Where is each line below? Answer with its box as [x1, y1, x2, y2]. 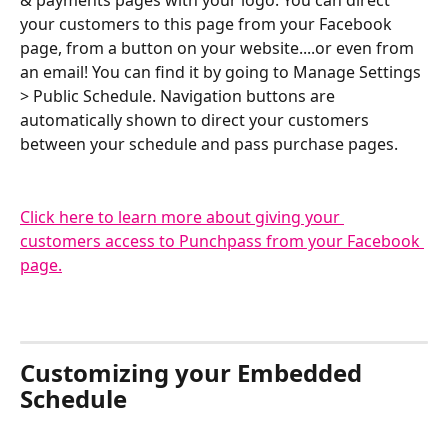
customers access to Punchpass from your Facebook [20, 229, 424, 252]
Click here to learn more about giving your [20, 205, 344, 228]
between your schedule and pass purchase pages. [20, 133, 398, 156]
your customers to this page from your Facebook [20, 13, 396, 36]
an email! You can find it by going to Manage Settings [20, 61, 425, 84]
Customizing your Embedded [20, 355, 368, 389]
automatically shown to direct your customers [20, 109, 373, 132]
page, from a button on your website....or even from [20, 37, 418, 60]
